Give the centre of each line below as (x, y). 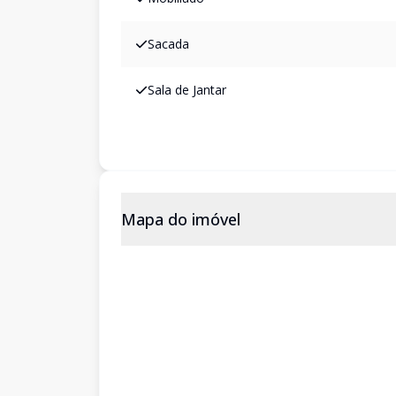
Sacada (168, 44)
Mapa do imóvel (181, 219)
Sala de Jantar (187, 90)
